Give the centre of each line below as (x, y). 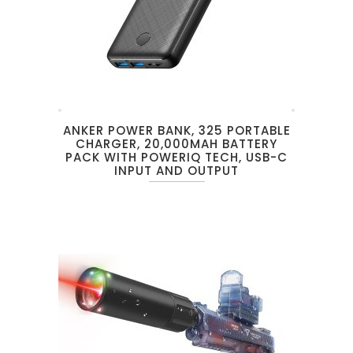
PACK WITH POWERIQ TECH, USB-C (176, 158)
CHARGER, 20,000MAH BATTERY (176, 144)
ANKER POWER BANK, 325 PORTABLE (176, 131)
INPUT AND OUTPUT (176, 171)
